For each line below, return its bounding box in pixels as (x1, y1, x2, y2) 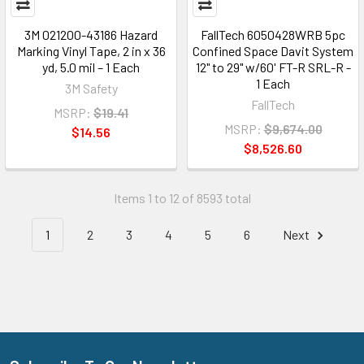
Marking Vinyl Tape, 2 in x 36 (16, 43, 166, 58)
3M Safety (64, 80, 118, 96)
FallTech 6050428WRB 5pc (201, 27, 345, 42)
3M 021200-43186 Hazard (24, 27, 158, 42)
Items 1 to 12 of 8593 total (113, 190, 251, 206)
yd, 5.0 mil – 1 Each (42, 59, 140, 75)
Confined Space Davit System (193, 43, 353, 58)
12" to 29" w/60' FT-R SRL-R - (195, 59, 351, 75)
